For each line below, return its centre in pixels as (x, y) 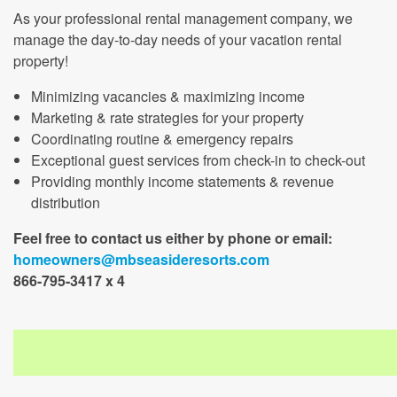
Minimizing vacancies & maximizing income (168, 96)
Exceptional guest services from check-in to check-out (198, 160)
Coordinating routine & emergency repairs (162, 139)
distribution (66, 202)
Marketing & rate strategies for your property (167, 117)
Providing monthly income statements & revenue (183, 181)
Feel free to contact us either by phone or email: (173, 238)
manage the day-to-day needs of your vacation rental (178, 39)
